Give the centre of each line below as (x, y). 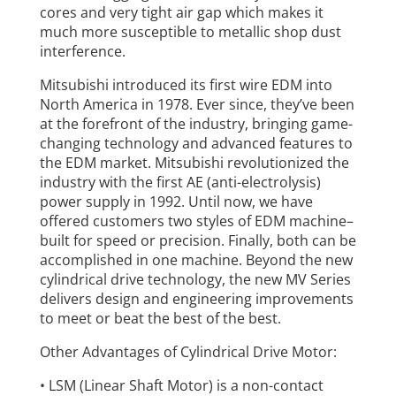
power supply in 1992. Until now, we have (176, 201)
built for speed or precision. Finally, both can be (198, 240)
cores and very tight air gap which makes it (181, 12)
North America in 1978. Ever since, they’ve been (197, 104)
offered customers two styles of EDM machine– (196, 221)
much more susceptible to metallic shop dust (190, 31)
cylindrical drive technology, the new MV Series (195, 279)
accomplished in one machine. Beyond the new (196, 259)
